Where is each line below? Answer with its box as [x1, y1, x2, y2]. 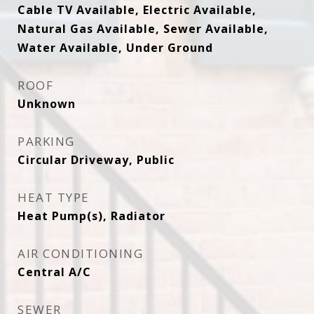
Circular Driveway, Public [18, 152, 175, 168]
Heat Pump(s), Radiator [18, 208, 165, 224]
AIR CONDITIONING [18, 245, 143, 261]
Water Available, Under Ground [18, 40, 213, 55]
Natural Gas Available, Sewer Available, [18, 21, 268, 36]
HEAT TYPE [18, 189, 90, 205]
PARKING [18, 133, 75, 149]
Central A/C [18, 264, 91, 280]
